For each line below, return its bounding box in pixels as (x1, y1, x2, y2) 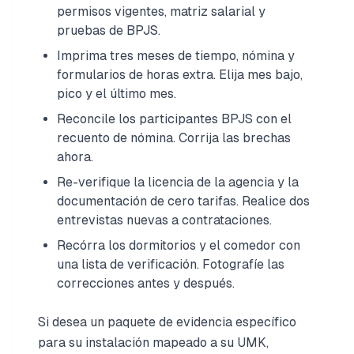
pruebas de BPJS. (57, 22, 160, 38)
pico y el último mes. (57, 85, 176, 101)
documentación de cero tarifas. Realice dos (57, 193, 310, 209)
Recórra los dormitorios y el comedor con (57, 237, 300, 253)
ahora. (57, 149, 93, 164)
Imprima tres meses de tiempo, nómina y (57, 47, 295, 63)
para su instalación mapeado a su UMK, (38, 334, 269, 350)
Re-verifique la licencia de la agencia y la (57, 174, 299, 190)
